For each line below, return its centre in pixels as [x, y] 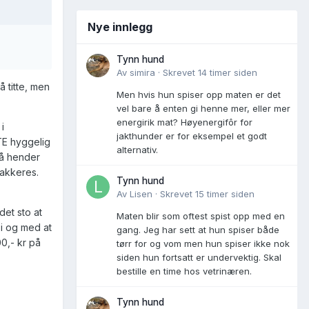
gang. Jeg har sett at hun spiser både [198, 229]
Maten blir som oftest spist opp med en [201, 216]
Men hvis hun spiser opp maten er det [199, 94]
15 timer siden [225, 193]
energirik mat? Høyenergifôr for [185, 122]
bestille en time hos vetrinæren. [184, 271]
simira [142, 72]
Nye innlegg [120, 27]
